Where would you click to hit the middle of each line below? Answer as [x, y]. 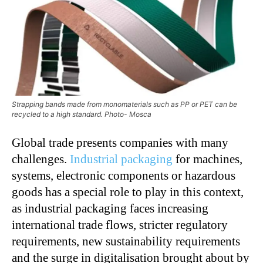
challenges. [41, 159]
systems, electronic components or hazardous [124, 175]
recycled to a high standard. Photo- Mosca [82, 114]
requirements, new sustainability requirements [126, 241]
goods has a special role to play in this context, [128, 192]
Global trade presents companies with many [120, 142]
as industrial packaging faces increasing [110, 208]
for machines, [208, 159]
